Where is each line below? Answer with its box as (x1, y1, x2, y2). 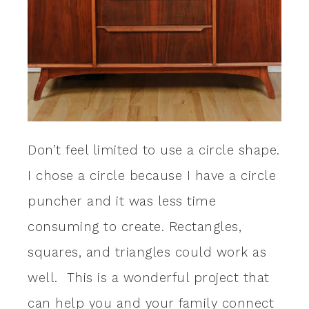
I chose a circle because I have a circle (28, 168, 276, 183)
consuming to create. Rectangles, (28, 219, 241, 235)
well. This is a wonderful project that (28, 270, 270, 286)
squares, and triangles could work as (28, 244, 266, 260)
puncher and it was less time (28, 193, 216, 209)
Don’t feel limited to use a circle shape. (28, 142, 280, 158)
